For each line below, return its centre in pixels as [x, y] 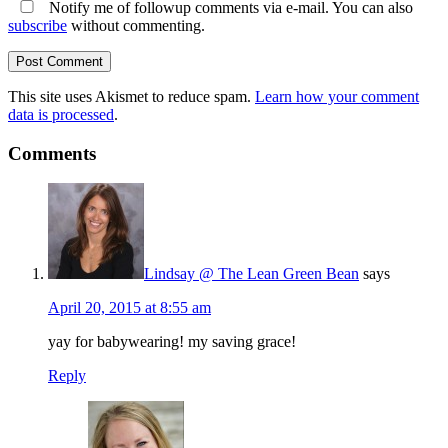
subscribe [37, 25]
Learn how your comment [337, 96]
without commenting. [136, 25]
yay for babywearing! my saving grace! [172, 342]
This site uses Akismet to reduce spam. [131, 96]
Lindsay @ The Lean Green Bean [251, 274]
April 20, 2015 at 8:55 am [129, 308]
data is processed [61, 114]
